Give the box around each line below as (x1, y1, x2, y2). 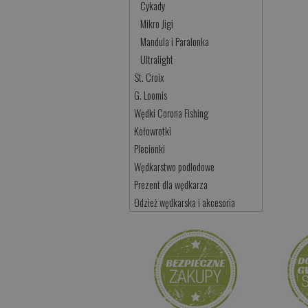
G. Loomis (134, 88, 168, 103)
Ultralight (140, 52, 174, 67)
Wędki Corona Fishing (134, 106, 209, 121)
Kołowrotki (134, 124, 172, 139)
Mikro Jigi (140, 16, 174, 32)
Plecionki (134, 142, 166, 157)
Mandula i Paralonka (140, 34, 210, 49)
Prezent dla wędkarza (134, 177, 208, 192)
